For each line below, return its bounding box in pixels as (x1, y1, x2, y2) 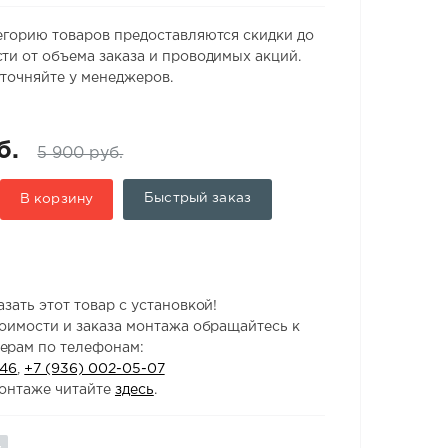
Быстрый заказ (144, 192, 251, 205)
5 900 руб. (37, 145, 124, 161)
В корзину (19, 193, 94, 206)
